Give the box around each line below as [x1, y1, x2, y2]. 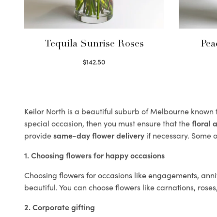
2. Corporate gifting [24, 201, 95, 212]
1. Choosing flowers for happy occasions [24, 150, 165, 160]
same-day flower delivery [53, 130, 144, 140]
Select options [72, 68, 116, 77]
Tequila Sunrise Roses [44, 40, 144, 49]
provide [24, 130, 53, 140]
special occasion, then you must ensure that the [24, 118, 192, 128]
